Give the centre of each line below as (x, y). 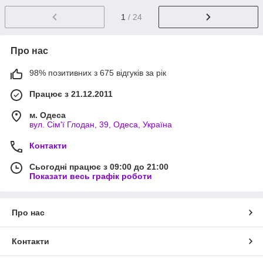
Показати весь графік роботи (91, 176)
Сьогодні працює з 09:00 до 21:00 (99, 167)
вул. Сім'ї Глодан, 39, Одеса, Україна (101, 125)
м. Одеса (48, 115)
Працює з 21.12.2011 (71, 94)
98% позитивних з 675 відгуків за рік (98, 73)
